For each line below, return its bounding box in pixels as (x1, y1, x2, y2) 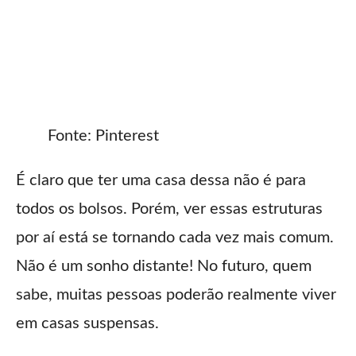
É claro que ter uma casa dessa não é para (16, 172, 306, 189)
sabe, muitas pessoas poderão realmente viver (16, 287, 336, 304)
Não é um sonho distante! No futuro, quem (16, 258, 311, 275)
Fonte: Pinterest (48, 128, 159, 145)
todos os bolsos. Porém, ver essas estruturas (16, 201, 323, 218)
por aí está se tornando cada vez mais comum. (16, 230, 334, 246)
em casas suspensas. (16, 315, 159, 332)
